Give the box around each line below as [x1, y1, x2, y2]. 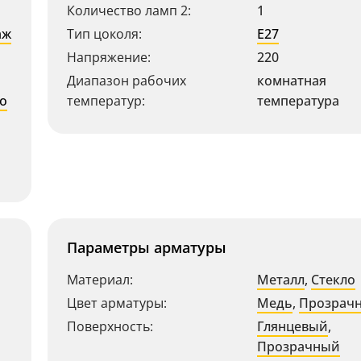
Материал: [67, 271, 133, 288]
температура [257, 92, 339, 110]
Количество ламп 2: [67, 2, 191, 19]
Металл [257, 271, 305, 288]
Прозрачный [257, 338, 340, 355]
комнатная [257, 72, 326, 89]
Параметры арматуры [67, 238, 226, 257]
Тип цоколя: [67, 25, 142, 43]
